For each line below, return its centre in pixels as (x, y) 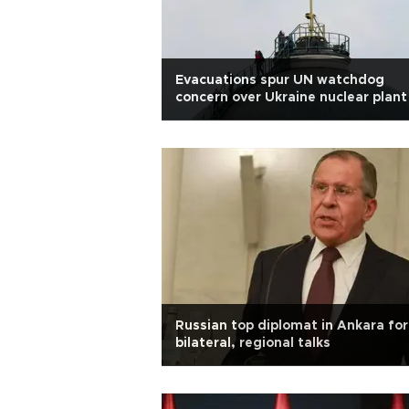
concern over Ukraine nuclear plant (291, 98)
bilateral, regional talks (253, 343)
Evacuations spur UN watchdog (280, 80)
